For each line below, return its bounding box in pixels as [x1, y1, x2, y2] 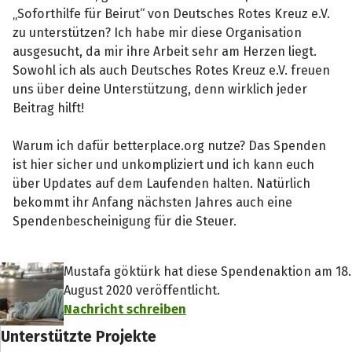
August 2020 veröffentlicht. [63, 282, 220, 298]
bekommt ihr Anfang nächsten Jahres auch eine [13, 194, 293, 210]
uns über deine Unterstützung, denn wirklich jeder [13, 81, 308, 97]
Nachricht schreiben [63, 301, 186, 317]
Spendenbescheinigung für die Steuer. [13, 213, 237, 229]
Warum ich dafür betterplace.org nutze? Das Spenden [13, 137, 327, 153]
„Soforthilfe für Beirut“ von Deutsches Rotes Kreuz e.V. [13, 5, 331, 21]
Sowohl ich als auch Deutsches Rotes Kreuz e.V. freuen [13, 62, 331, 78]
